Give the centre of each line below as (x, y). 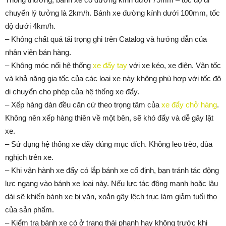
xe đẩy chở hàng (189, 104)
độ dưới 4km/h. (30, 26)
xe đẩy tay (110, 65)
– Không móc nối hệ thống (49, 65)
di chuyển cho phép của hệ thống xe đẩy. (72, 91)
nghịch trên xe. (29, 157)
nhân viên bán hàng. (38, 52)
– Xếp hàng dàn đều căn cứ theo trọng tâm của (83, 104)
